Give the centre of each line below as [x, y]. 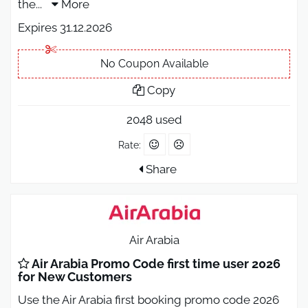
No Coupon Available [154, 64]
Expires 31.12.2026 [65, 28]
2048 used [154, 120]
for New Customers [75, 277]
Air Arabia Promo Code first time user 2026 [155, 264]
